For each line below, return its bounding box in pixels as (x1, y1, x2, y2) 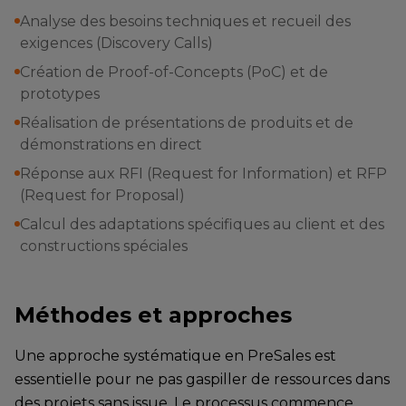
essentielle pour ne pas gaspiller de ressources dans (14, 371, 390, 388)
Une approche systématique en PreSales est (14, 347, 336, 364)
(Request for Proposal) (20, 187, 185, 204)
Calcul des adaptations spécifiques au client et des (20, 216, 384, 233)
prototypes (20, 85, 100, 102)
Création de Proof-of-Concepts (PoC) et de (20, 63, 328, 81)
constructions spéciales (20, 237, 188, 255)
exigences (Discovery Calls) (20, 34, 213, 52)
